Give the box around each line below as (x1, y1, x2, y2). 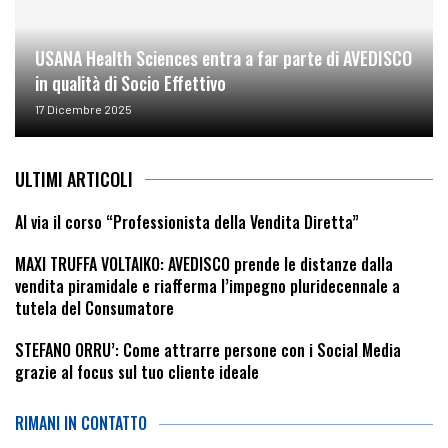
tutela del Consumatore (15, 296, 174, 321)
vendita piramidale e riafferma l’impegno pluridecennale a (15, 274, 400, 299)
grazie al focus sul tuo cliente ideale (15, 360, 259, 385)
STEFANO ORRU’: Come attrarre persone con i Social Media (15, 338, 401, 363)
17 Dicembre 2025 (35, 102, 132, 117)
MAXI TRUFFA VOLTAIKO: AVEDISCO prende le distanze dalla (15, 252, 393, 277)
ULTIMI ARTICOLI (15, 166, 133, 193)
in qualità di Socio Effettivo (35, 70, 226, 97)
